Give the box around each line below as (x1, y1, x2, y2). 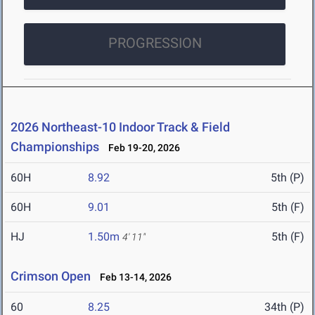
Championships (11, 139, 99, 155)
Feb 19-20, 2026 (102, 142, 180, 154)
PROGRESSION (108, 34, 202, 52)
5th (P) (271, 171, 304, 185)
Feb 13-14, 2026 (94, 271, 172, 283)
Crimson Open (11, 269, 94, 284)
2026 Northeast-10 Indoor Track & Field (11, 120, 230, 135)
